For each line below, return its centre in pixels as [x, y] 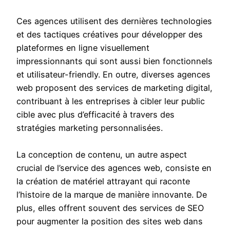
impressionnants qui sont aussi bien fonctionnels [114, 61]
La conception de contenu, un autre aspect [102, 155]
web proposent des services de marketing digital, [114, 88]
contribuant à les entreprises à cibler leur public [111, 101]
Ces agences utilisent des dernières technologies [114, 21]
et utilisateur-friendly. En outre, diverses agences [113, 75]
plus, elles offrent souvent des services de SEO [110, 208]
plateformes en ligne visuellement [83, 48]
